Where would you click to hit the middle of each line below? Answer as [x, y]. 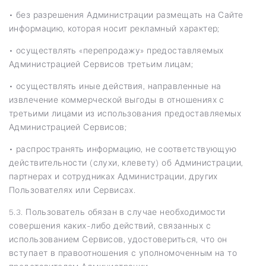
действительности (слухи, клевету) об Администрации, [126, 162]
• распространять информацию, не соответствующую [123, 149]
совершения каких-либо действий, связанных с [110, 225]
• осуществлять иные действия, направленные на [115, 86]
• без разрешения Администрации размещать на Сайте [126, 15]
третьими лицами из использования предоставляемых [125, 113]
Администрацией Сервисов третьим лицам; [101, 64]
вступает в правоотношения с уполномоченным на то [123, 253]
